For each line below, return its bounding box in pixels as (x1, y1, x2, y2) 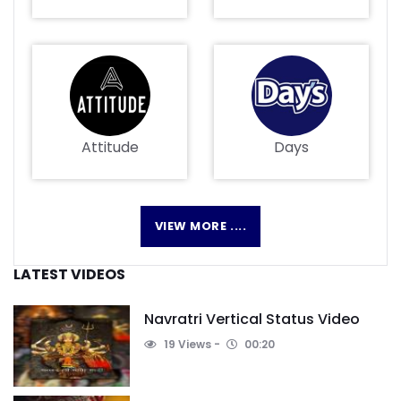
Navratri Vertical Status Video (144, 308, 360, 329)
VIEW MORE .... (154, 217, 247, 235)
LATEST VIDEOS (13, 263, 125, 285)
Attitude (81, 136, 139, 158)
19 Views (161, 336, 211, 352)
